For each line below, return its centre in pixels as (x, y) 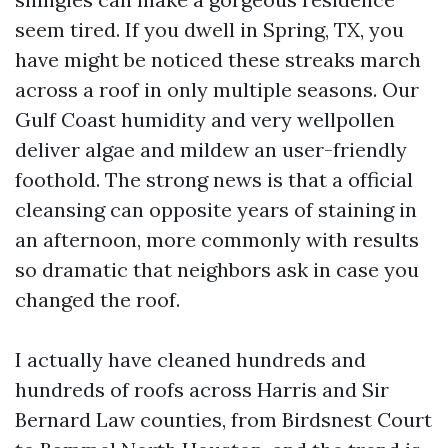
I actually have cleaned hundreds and (190, 359)
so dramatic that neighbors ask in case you (217, 269)
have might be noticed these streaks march (218, 59)
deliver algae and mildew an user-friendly (211, 149)
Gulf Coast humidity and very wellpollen (205, 119)
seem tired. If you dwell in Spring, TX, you (209, 29)
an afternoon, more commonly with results (217, 239)
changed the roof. (97, 299)
